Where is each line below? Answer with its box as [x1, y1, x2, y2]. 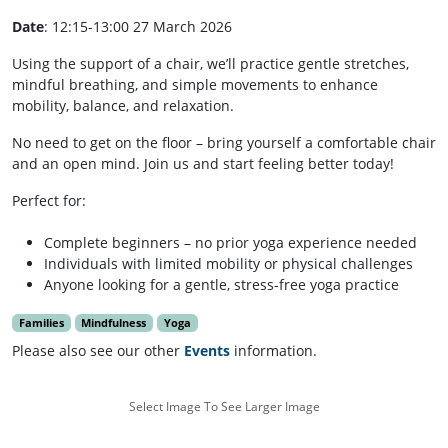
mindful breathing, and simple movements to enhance [12, 75, 378, 95]
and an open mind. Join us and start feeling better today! [12, 154, 394, 174]
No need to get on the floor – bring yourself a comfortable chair [12, 133, 436, 153]
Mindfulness [81, 316, 147, 331]
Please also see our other [12, 341, 184, 361]
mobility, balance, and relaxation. [12, 96, 234, 116]
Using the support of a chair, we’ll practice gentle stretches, [12, 54, 409, 74]
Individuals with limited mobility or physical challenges [44, 254, 413, 274]
